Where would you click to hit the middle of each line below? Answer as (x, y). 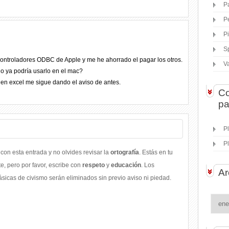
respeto (94, 165)
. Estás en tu (156, 152)
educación (126, 165)
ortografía (125, 152)
